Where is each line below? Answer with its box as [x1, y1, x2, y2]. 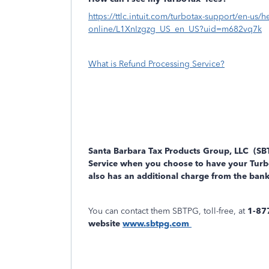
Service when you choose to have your [88, 159, 250, 169]
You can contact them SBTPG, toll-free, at [88, 206, 247, 216]
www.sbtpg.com [122, 219, 192, 229]
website [88, 219, 122, 229]
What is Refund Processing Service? [88, 59, 225, 69]
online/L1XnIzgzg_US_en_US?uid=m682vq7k [88, 24, 262, 34]
